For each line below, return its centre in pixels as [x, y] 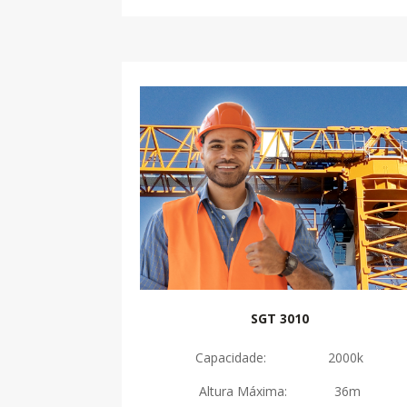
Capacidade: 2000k [280, 357]
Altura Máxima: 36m [279, 391]
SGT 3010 [279, 318]
